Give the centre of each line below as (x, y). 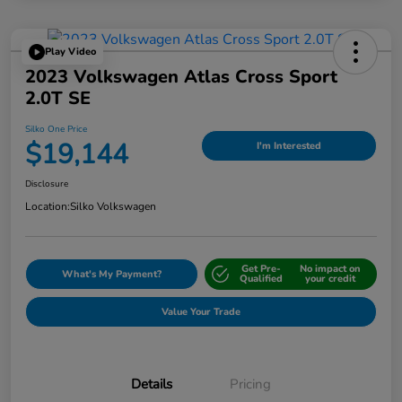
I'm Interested (289, 146)
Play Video (70, 52)
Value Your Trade (201, 311)
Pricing (250, 384)
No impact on (330, 269)
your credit (330, 279)
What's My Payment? (111, 274)
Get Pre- (262, 269)
